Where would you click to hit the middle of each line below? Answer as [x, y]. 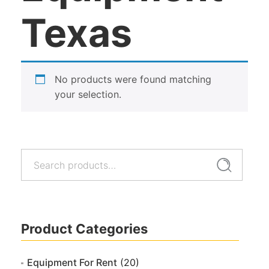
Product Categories [84, 228]
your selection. [88, 94]
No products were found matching [133, 79]
